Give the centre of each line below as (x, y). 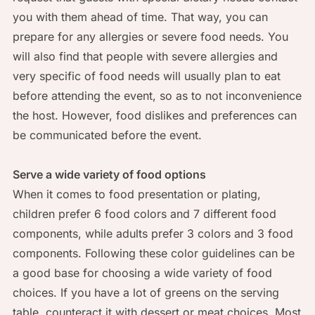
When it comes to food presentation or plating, (136, 194)
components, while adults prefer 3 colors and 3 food (153, 233)
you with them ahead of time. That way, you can (140, 17)
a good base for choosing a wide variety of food (142, 272)
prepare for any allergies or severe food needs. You (150, 36)
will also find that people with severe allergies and (145, 56)
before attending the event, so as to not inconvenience (157, 95)
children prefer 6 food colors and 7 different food (144, 213)
